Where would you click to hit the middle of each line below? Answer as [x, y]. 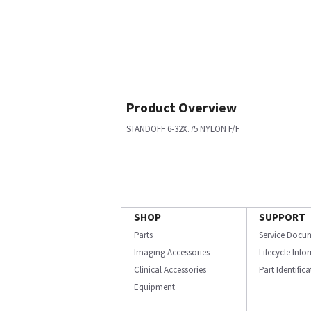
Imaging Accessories [172, 252]
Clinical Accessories [170, 270]
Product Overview [182, 108]
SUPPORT [282, 217]
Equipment [154, 287]
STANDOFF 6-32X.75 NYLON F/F [183, 129]
